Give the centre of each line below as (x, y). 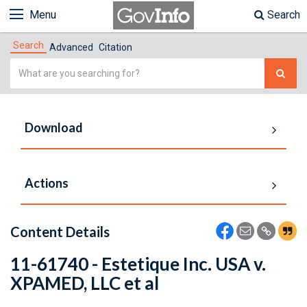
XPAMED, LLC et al (85, 283)
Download (54, 127)
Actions (47, 183)
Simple (27, 66)
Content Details (60, 232)
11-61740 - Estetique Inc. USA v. (138, 264)
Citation (115, 47)
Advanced (71, 47)
